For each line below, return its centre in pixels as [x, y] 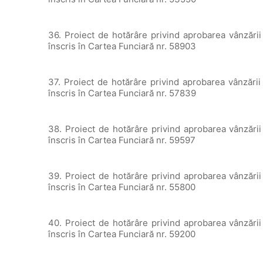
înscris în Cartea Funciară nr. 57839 [122, 93]
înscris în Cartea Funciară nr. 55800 [122, 187]
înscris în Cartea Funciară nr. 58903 [122, 46]
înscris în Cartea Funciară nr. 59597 [122, 140]
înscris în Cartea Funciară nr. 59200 [122, 234]
